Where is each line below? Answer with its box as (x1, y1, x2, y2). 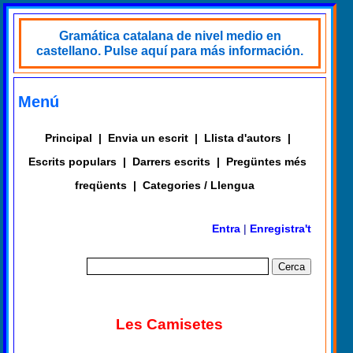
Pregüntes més (226, 155, 307, 168)
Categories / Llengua (142, 179, 255, 191)
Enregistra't (250, 222, 312, 235)
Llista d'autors (203, 132, 281, 144)
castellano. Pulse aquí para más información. (36, 44, 303, 58)
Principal (44, 132, 92, 144)
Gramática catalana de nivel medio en (58, 29, 281, 43)
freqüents (74, 179, 127, 191)
